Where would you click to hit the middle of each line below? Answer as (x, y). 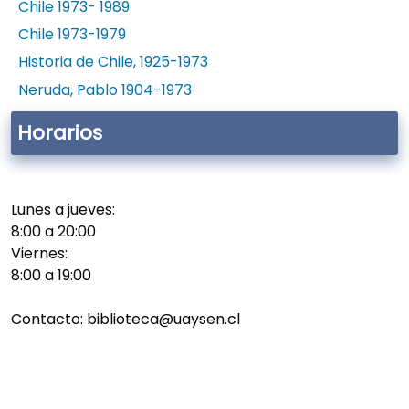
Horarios (60, 132)
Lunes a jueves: (63, 209)
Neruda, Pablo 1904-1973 (105, 89)
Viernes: (39, 253)
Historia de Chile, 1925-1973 (113, 62)
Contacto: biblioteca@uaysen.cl (126, 319)
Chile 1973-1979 (72, 34)
